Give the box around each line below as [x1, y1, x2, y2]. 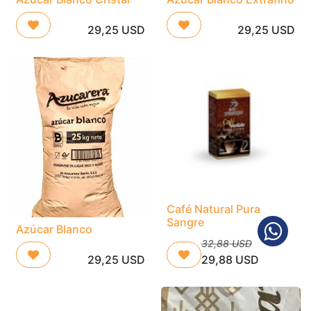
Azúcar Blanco [16, 221, 92, 236]
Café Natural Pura [166, 201, 260, 216]
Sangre [166, 215, 204, 229]
